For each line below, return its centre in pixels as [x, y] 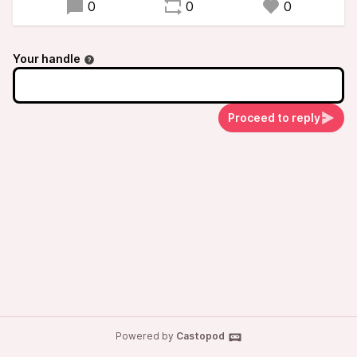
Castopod [200, 336]
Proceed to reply [274, 118]
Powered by [145, 336]
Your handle [47, 59]
